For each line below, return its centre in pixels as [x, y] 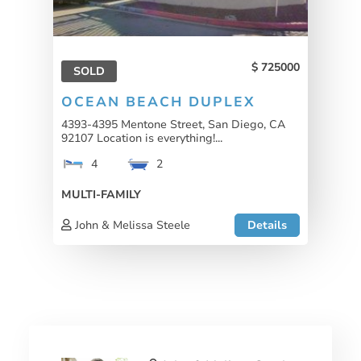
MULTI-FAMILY [101, 194]
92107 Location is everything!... [142, 138]
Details [267, 224]
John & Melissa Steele [131, 224]
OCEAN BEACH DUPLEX [158, 102]
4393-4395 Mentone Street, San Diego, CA [173, 124]
